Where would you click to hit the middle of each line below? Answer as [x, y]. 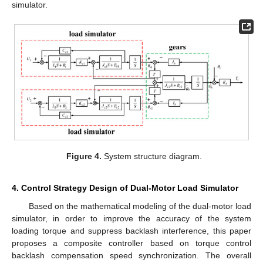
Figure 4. [84, 156]
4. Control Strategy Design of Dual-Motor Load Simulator [125, 188]
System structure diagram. [151, 156]
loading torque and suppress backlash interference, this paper [131, 230]
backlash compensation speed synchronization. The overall [131, 255]
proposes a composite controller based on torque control [131, 243]
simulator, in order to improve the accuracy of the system [131, 218]
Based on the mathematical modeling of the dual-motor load [140, 206]
